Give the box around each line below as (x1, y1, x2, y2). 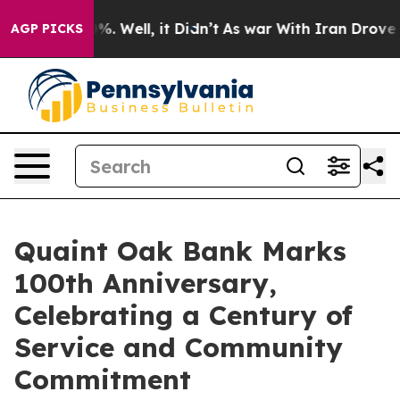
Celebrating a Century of (14, 298, 353, 332)
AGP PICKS (11, 21, 83, 37)
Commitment (14, 362, 191, 396)
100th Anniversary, (14, 266, 277, 300)
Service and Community (14, 330, 343, 364)
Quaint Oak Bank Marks (14, 234, 346, 268)
